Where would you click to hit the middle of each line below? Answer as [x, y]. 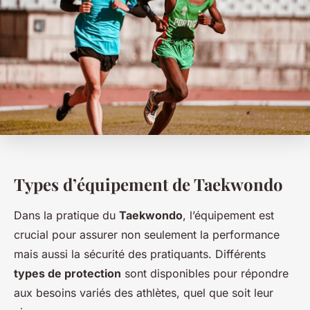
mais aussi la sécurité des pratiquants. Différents [140, 254]
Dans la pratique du [66, 216]
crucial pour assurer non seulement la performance [147, 235]
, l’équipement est [228, 216]
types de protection [67, 274]
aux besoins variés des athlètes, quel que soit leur [144, 293]
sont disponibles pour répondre [205, 274]
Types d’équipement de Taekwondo [148, 184]
